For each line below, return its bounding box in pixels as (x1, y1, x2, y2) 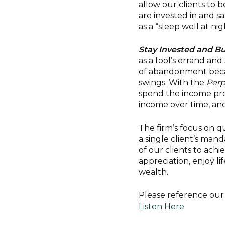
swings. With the (139, 78, 206, 88)
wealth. (139, 167, 168, 177)
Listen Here (139, 201, 184, 211)
